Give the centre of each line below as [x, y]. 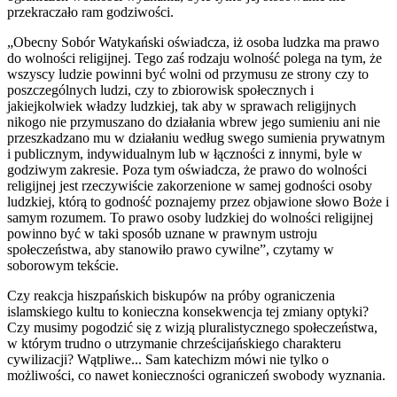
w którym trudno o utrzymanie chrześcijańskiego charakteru [174, 343]
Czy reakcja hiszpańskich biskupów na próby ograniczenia [171, 295]
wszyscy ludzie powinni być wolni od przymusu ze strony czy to [188, 74]
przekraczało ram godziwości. [94, 12]
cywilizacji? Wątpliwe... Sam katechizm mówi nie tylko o [168, 359]
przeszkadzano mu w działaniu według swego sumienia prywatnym [196, 137]
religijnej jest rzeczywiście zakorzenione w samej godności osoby [190, 185]
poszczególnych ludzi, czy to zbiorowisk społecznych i [160, 90]
